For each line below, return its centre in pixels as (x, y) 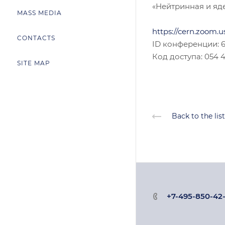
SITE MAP (34, 63)
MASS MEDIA (39, 13)
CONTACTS (36, 38)
